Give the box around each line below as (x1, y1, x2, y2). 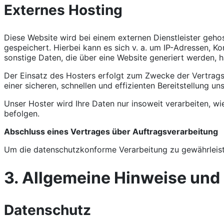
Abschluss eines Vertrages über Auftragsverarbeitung (4, 126, 218, 137)
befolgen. (4, 108, 39, 119)
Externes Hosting (4, 1, 122, 19)
